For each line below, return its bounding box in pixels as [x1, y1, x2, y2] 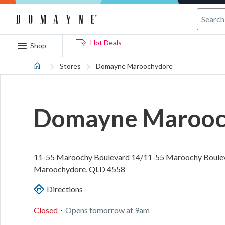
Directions [46, 184, 83, 194]
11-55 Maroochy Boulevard [33, 152, 130, 162]
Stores [60, 61, 81, 70]
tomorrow [89, 205, 125, 215]
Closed [33, 205, 58, 215]
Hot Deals [90, 38, 122, 47]
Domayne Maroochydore [96, 61, 173, 70]
